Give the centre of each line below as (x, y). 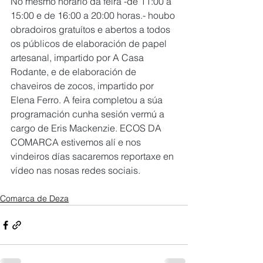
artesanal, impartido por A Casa (78, 58)
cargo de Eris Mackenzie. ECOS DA (87, 128)
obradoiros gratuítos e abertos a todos (92, 29)
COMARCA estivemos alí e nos (77, 142)
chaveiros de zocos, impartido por (83, 86)
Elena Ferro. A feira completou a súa (88, 100)
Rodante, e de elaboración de (75, 72)
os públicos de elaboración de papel (90, 43)
